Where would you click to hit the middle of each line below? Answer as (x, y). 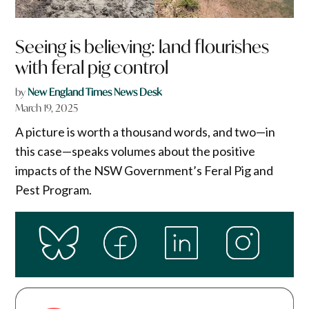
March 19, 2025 (47, 108)
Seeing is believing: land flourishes (142, 46)
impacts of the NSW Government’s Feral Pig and (144, 170)
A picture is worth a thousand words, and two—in (146, 131)
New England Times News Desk (95, 92)
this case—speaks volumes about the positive (136, 151)
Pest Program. (55, 189)
